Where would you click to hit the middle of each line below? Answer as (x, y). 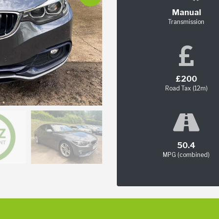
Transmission (186, 22)
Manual (186, 13)
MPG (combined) (186, 155)
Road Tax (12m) (186, 88)
